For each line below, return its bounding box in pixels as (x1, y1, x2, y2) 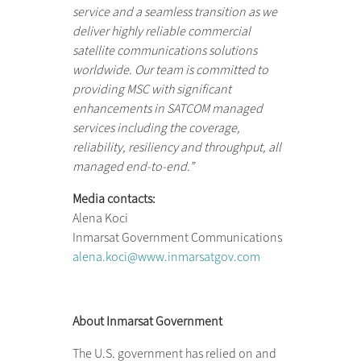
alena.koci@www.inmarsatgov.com (72, 247, 260, 266)
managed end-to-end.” (72, 157, 194, 176)
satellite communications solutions (72, 41, 257, 60)
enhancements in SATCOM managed (72, 99, 263, 118)
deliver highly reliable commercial (72, 22, 251, 40)
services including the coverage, (72, 118, 240, 137)
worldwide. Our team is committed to (72, 60, 268, 79)
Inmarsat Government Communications (72, 228, 282, 247)
